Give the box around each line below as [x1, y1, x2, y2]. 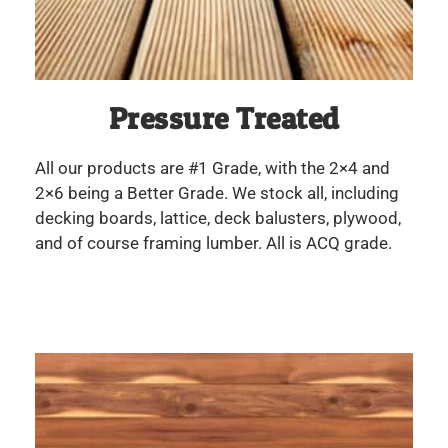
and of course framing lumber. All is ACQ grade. [35, 232, 392, 253]
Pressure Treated [108, 99, 340, 136]
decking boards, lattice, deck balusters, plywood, [35, 207, 401, 228]
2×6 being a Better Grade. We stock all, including [35, 182, 399, 203]
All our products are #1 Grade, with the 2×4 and [35, 157, 390, 178]
